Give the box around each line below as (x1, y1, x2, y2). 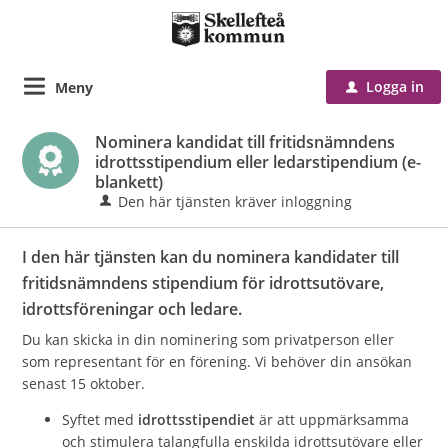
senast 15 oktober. (22, 374, 150, 393)
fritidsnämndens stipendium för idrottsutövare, (22, 272, 385, 294)
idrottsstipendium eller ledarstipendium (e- (95, 151, 422, 173)
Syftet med (62, 410, 139, 429)
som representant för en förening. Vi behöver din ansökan (22, 352, 413, 371)
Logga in (366, 77, 424, 96)
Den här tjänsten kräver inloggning (118, 192, 353, 211)
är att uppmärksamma (259, 410, 410, 429)
